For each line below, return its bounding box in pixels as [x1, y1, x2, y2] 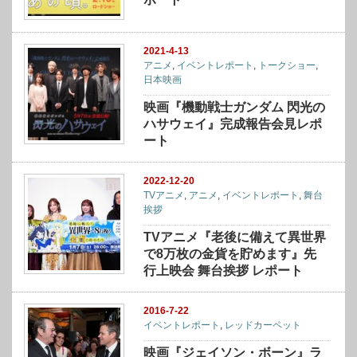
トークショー [258, 60, 316, 72]
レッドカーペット [225, 320, 302, 331]
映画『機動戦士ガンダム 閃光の [143, 100, 326, 115]
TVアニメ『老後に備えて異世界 [143, 230, 327, 245]
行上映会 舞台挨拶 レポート [143, 264, 304, 278]
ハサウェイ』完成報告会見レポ [143, 117, 323, 131]
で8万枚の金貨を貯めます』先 [143, 247, 317, 261]
